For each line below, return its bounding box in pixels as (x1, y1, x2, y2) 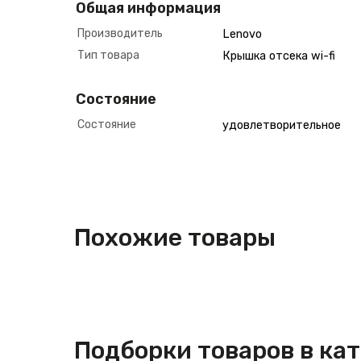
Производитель (77, 27, 163, 40)
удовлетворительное (222, 118, 341, 132)
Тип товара (77, 48, 139, 62)
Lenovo (222, 27, 262, 41)
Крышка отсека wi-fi (222, 49, 335, 63)
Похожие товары (74, 223, 276, 252)
